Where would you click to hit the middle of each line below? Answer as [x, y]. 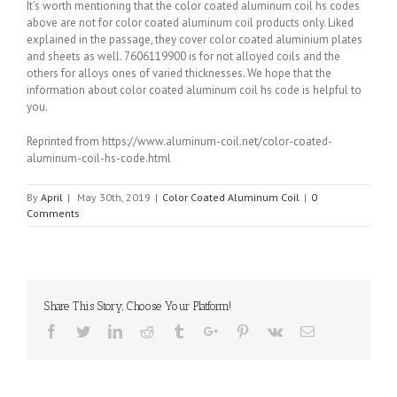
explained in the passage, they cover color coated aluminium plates [195, 39]
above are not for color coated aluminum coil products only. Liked [190, 22]
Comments [53, 213]
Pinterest [273, 330]
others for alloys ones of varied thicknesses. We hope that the [179, 73]
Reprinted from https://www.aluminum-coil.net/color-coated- [179, 141]
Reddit [172, 330]
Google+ [242, 330]
